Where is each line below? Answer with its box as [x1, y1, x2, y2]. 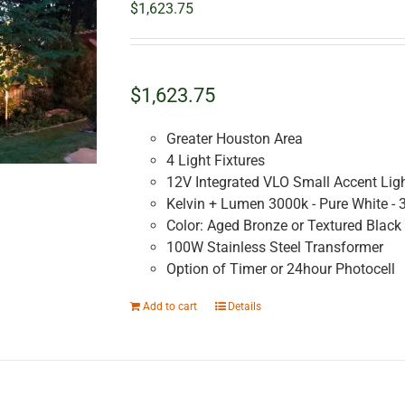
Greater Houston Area [165, 130, 303, 148]
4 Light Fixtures [165, 152, 268, 170]
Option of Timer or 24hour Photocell [165, 260, 395, 278]
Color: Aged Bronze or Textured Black [165, 217, 401, 235]
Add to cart [142, 300, 197, 314]
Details [227, 300, 261, 314]
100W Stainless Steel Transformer [165, 239, 387, 257]
